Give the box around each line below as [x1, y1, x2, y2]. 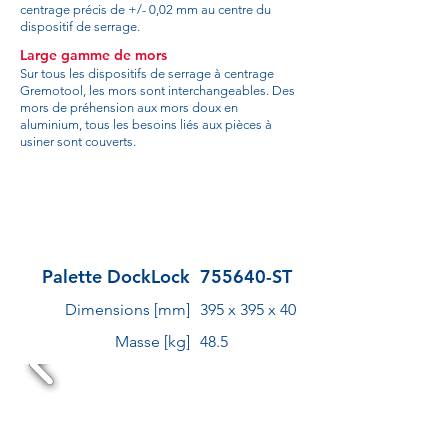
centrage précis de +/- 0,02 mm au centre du [20, 2, 271, 17]
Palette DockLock [42, 265, 190, 288]
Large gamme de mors [20, 46, 167, 64]
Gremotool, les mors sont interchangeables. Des [20, 83, 295, 98]
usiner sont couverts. [20, 134, 136, 149]
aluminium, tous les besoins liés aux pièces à [20, 117, 272, 132]
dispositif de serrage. [20, 19, 140, 34]
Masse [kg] [115, 332, 190, 351]
